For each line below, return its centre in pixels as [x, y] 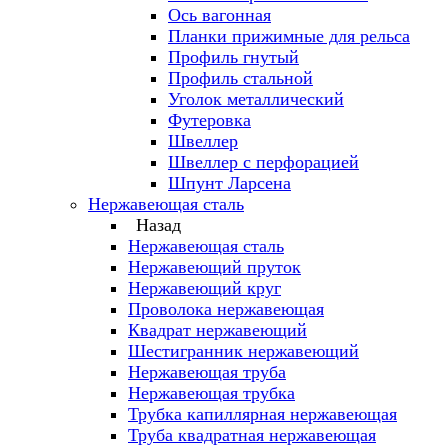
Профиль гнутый [233, 57]
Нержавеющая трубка [211, 393]
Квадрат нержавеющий [217, 330]
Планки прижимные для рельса [289, 36]
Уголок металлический [256, 99]
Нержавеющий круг [204, 288]
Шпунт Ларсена [229, 183]
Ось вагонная [219, 15]
